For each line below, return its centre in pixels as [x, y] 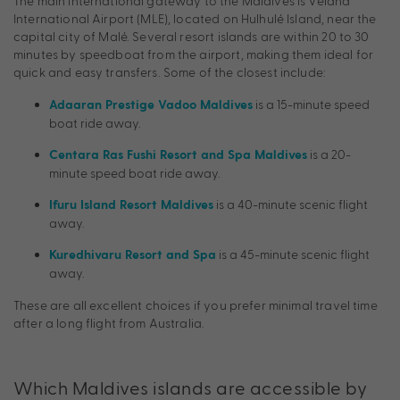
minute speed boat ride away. [135, 172]
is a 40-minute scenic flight [291, 204]
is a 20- [329, 154]
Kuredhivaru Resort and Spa [133, 255]
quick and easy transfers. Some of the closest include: [170, 71]
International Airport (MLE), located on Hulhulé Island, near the [195, 18]
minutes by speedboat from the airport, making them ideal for [193, 54]
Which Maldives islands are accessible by [191, 387]
